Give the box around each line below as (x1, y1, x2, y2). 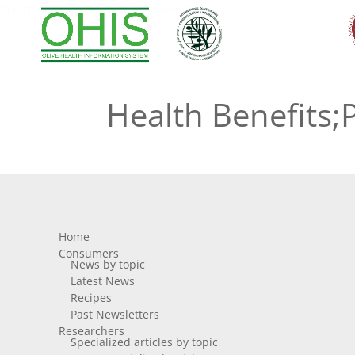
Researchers (58, 323, 124, 338)
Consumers (58, 246, 119, 261)
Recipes (70, 290, 112, 305)
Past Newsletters (70, 307, 159, 322)
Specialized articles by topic (70, 334, 218, 349)
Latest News (70, 273, 135, 288)
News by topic (70, 257, 145, 272)
